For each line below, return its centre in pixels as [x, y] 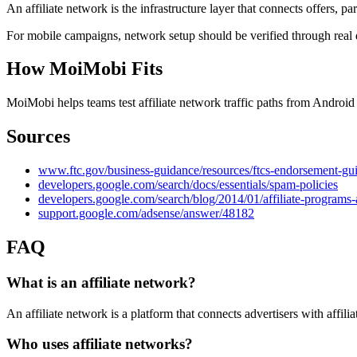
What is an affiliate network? [101, 282]
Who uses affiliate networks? [100, 344]
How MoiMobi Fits [84, 69]
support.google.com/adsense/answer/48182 [146, 214]
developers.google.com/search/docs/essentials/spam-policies [188, 185]
